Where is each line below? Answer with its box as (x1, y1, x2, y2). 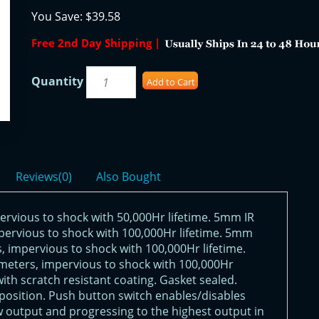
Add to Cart (147, 75, 195, 88)
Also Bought (96, 169, 161, 184)
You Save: (31, 9, 85, 24)
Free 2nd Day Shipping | (31, 36, 163, 50)
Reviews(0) (16, 169, 72, 184)
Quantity (31, 73, 83, 89)
